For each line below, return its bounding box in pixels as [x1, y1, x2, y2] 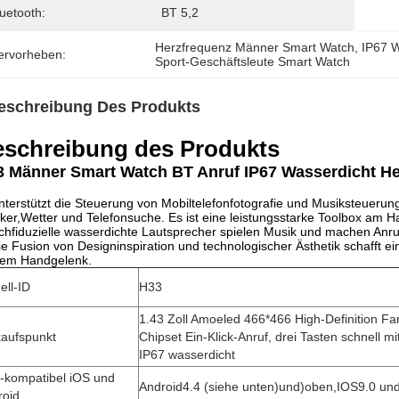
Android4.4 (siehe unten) [139, 379, 279, 394]
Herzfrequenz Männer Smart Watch [155, 40, 355, 54]
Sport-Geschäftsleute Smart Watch [155, 54, 351, 69]
